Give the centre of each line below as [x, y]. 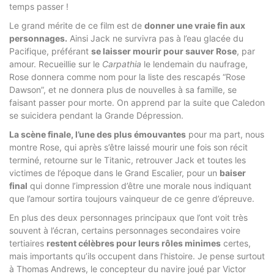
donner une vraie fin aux [195, 25]
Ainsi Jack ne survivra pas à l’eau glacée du [155, 38]
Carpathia [122, 64]
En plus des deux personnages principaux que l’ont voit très [128, 217]
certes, [236, 243]
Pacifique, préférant [50, 51]
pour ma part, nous [225, 134]
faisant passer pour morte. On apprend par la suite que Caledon [137, 102]
